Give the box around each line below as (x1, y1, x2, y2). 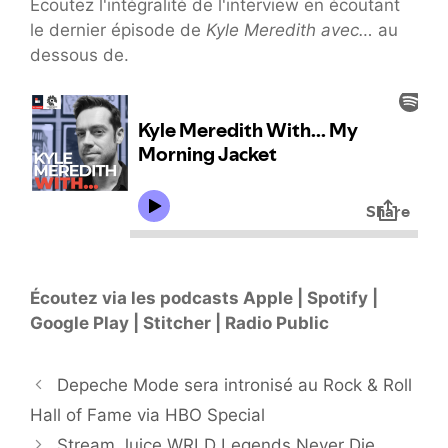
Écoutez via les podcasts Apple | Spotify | (30, 287, 378, 308)
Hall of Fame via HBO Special (30, 404, 265, 425)
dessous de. (30, 44, 129, 65)
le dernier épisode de (30, 19, 206, 40)
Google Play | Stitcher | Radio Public (30, 312, 329, 333)
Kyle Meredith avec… (206, 19, 378, 40)
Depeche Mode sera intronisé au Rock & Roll (57, 374, 413, 395)
